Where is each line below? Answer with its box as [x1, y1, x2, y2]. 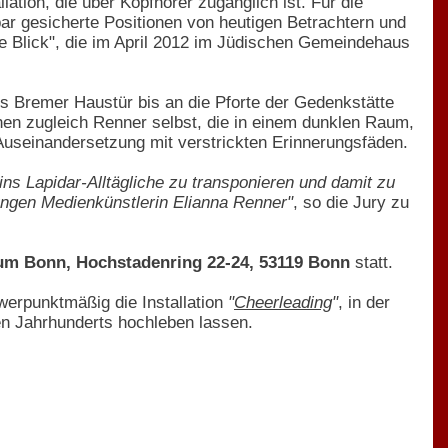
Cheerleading [234, 292, 332, 312]
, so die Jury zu [293, 192, 409, 212]
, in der [338, 292, 390, 312]
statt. [350, 252, 393, 272]
